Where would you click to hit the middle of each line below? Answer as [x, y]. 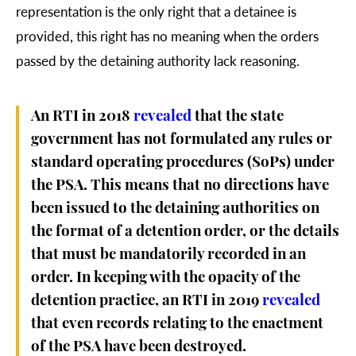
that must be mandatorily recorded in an [168, 255]
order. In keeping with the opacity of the [166, 278]
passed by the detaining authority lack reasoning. [158, 61]
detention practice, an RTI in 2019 [147, 301]
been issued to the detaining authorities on [175, 209]
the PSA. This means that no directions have [180, 186]
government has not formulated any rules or [182, 140]
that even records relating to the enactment [177, 324]
